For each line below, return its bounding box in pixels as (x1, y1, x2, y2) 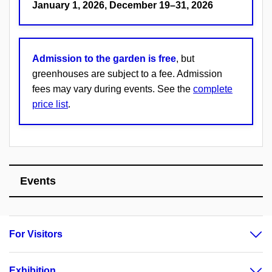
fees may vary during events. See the (32, 83, 193, 94)
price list (32, 98, 68, 109)
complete (193, 83, 233, 94)
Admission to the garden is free (32, 53, 176, 64)
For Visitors (9, 228, 63, 239)
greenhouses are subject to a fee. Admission (32, 68, 222, 79)
